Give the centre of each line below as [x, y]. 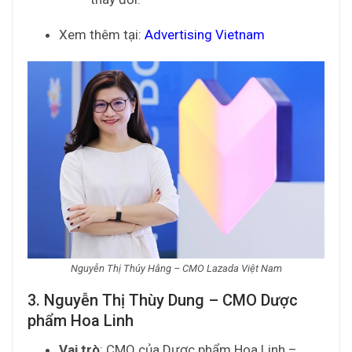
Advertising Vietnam [206, 34]
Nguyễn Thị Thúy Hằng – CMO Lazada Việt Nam [176, 269]
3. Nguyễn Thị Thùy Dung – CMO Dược [163, 301]
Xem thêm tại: [102, 34]
